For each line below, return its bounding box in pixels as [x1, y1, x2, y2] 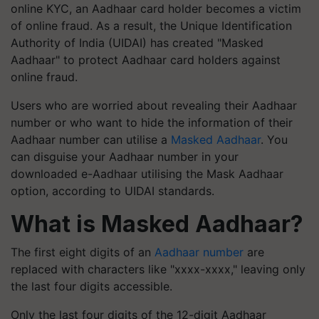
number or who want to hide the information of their [11, 115, 293, 130]
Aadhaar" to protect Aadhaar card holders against [11, 53, 281, 67]
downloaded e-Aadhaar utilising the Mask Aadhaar [11, 167, 283, 181]
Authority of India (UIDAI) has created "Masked [11, 36, 263, 50]
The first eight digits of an [11, 245, 155, 259]
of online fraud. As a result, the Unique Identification [11, 19, 292, 33]
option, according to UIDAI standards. [11, 184, 214, 198]
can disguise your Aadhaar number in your [11, 150, 239, 164]
